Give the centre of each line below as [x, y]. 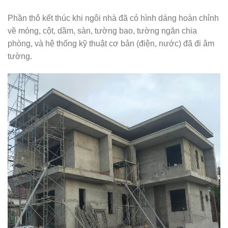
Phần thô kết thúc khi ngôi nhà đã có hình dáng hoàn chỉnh [113, 18]
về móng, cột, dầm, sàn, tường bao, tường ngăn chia [102, 31]
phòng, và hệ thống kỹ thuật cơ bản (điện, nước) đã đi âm [111, 43]
